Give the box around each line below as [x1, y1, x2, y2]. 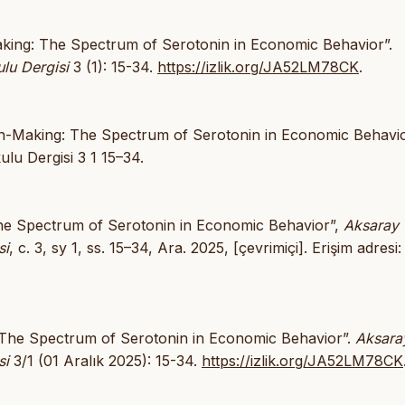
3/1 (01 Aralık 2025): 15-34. [9, 351, 202, 370]
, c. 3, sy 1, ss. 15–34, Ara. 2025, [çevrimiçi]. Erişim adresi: [9, 238, 401, 257]
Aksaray [344, 215, 399, 234]
